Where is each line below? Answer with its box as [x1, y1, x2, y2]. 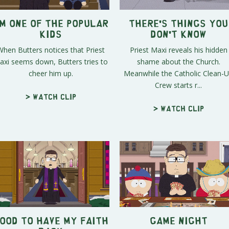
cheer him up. [28, 68, 73, 78]
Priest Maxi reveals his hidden [129, 44, 227, 55]
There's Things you [129, 20, 228, 25]
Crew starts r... [155, 80, 202, 90]
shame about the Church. [136, 56, 220, 66]
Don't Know [150, 31, 207, 36]
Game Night [149, 218, 208, 223]
